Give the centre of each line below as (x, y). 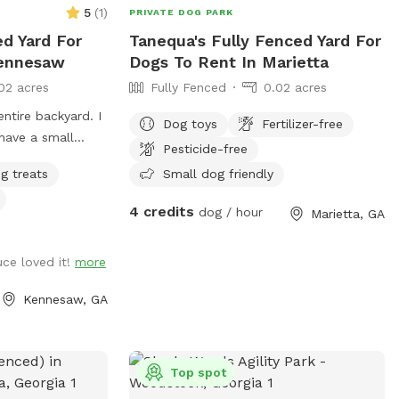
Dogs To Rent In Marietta (228, 61)
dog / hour (228, 212)
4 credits (161, 211)
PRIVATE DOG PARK (181, 12)
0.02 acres (295, 87)
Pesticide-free (205, 148)
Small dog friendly (218, 173)
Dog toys (190, 123)
